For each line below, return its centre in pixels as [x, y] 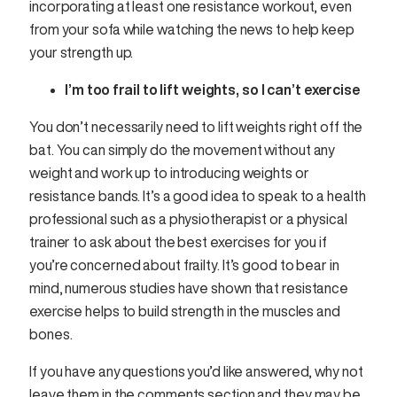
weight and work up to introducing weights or [169, 173]
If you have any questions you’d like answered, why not [196, 372]
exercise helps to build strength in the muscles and [185, 311]
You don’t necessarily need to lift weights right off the [196, 127]
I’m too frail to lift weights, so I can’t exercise [213, 90]
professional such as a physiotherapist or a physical [188, 219]
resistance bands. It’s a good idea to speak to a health [198, 196]
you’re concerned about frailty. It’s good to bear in [184, 265]
